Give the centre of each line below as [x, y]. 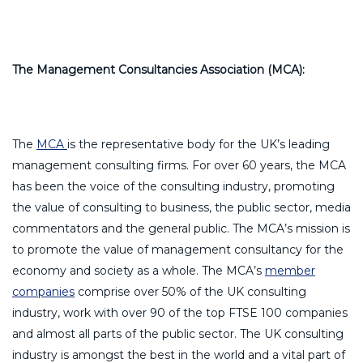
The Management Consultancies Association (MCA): [158, 69]
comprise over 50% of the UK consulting [190, 291]
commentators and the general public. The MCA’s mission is [181, 228]
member [290, 270]
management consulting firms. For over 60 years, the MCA [179, 165]
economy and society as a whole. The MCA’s [139, 270]
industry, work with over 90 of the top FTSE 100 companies [180, 312]
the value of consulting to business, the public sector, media [181, 207]
